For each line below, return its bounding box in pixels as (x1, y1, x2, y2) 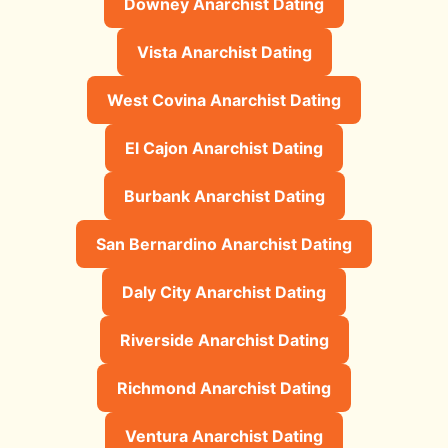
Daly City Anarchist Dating (122, 281, 326, 302)
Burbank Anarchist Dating (123, 185, 325, 206)
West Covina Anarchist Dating (107, 89, 341, 110)
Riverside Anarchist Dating (119, 329, 329, 350)
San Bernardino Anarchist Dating (96, 233, 352, 254)
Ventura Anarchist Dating (125, 425, 323, 446)
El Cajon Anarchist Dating (125, 137, 323, 158)
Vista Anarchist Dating (136, 41, 312, 62)
